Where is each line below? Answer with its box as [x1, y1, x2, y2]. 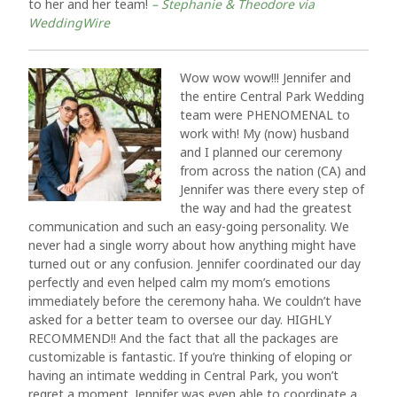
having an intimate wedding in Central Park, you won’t [28, 367, 339, 384]
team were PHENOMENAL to [180, 106, 350, 123]
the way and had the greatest [180, 199, 352, 216]
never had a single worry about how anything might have [28, 237, 356, 253]
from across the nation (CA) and [180, 162, 366, 179]
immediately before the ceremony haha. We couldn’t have [28, 292, 362, 309]
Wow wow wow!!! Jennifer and [180, 69, 351, 86]
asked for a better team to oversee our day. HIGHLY [28, 311, 331, 328]
